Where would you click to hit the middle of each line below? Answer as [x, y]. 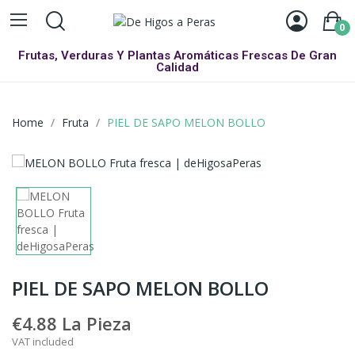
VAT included [43, 342]
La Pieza [97, 323]
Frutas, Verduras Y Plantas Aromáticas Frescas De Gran [177, 55]
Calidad [177, 67]
